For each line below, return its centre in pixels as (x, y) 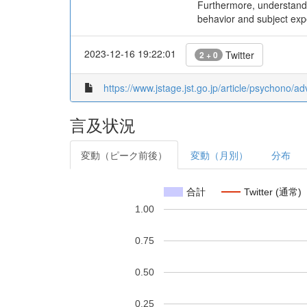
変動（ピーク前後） (124, 155)
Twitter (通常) (273, 192)
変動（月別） (219, 155)
